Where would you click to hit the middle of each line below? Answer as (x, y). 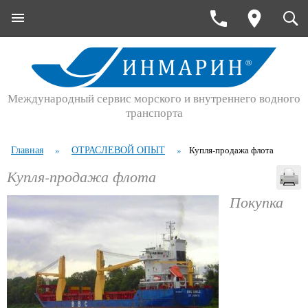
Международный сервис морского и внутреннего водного (154, 98)
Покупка (256, 201)
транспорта (154, 112)
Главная (27, 150)
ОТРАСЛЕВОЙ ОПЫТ (118, 150)
